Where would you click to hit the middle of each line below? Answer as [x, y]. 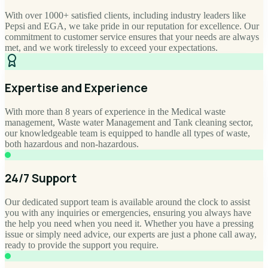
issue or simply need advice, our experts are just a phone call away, [131, 234]
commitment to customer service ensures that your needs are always [132, 36]
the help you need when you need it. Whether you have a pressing [129, 223]
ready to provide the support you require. [82, 245]
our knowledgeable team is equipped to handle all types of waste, [127, 133]
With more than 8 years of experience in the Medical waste [115, 111]
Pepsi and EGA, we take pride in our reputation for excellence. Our [132, 26]
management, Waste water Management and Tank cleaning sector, [129, 122]
